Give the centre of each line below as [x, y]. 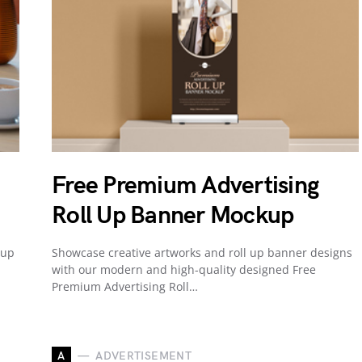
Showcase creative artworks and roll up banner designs [202, 252]
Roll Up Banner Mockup [173, 215]
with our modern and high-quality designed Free [184, 269]
